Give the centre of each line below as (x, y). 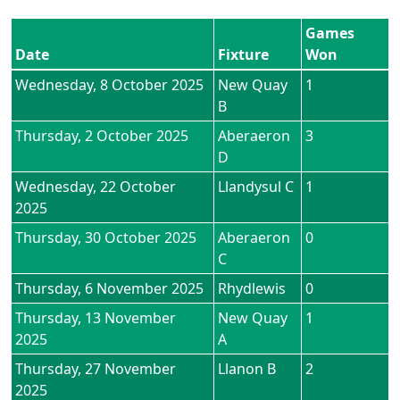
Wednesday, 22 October (96, 187)
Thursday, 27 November (96, 369)
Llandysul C (256, 187)
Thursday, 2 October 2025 (102, 136)
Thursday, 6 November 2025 (109, 288)
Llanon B (247, 369)
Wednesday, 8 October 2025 (109, 85)
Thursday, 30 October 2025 (106, 237)
